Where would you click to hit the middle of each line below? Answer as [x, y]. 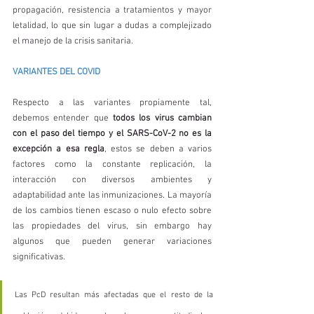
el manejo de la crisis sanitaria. [74, 41]
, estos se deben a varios [158, 149]
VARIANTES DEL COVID [57, 72]
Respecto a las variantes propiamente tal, [112, 103]
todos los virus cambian [162, 118]
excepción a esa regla [59, 149]
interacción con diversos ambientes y [112, 180]
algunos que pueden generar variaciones [112, 242]
